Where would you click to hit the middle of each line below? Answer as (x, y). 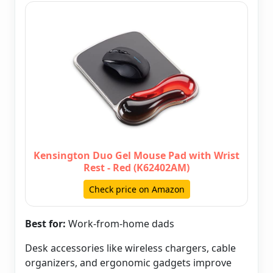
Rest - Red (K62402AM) (136, 168)
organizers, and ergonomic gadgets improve (128, 263)
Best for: (45, 224)
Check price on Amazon (136, 190)
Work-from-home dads (120, 224)
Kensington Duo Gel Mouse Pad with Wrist (136, 156)
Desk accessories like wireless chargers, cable (130, 248)
